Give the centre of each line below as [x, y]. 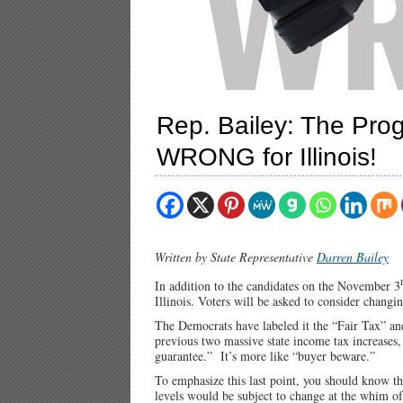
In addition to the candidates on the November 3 [278, 285]
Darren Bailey [353, 257]
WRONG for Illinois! [267, 157]
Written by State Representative [236, 257]
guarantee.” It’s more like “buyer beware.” [265, 355]
